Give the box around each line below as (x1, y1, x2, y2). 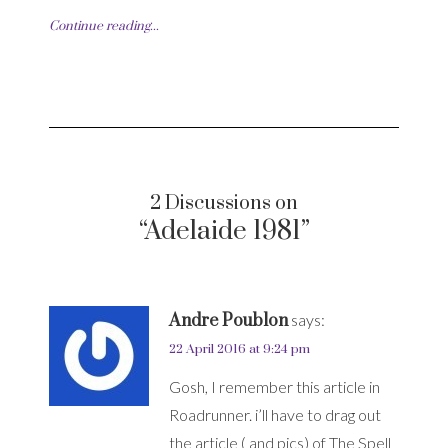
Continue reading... (49, 18, 159, 35)
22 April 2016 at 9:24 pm (169, 341, 310, 358)
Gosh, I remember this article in (169, 377, 380, 397)
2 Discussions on (150, 191, 298, 217)
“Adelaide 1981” (138, 215, 310, 249)
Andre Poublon (169, 310, 288, 333)
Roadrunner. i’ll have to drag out (169, 405, 381, 425)
